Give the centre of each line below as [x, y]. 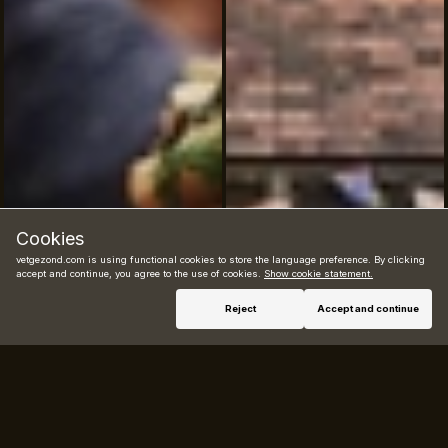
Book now [336, 285]
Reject [240, 308]
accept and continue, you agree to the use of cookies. [140, 273]
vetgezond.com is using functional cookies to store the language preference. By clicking [220, 259]
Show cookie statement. [318, 273]
